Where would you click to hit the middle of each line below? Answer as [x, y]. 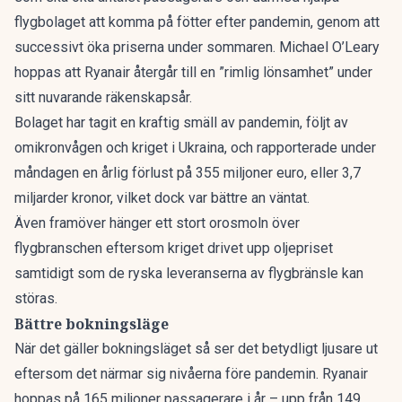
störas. [36, 298]
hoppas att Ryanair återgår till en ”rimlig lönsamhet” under [193, 72]
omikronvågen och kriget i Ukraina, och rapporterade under [195, 148]
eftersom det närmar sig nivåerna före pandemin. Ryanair [191, 374]
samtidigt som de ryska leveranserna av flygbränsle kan [189, 273]
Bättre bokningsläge [92, 324]
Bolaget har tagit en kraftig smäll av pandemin [157, 122]
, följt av [324, 122]
